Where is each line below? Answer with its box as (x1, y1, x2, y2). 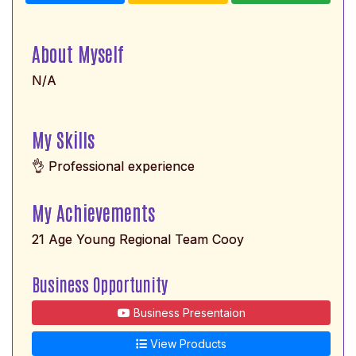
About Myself (32, 40, 124, 65)
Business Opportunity (32, 272, 168, 295)
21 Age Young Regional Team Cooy (32, 230, 244, 247)
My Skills (32, 126, 95, 151)
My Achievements (32, 199, 155, 224)
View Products (147, 336, 226, 350)
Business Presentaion (130, 305, 246, 319)
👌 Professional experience (32, 157, 195, 174)
